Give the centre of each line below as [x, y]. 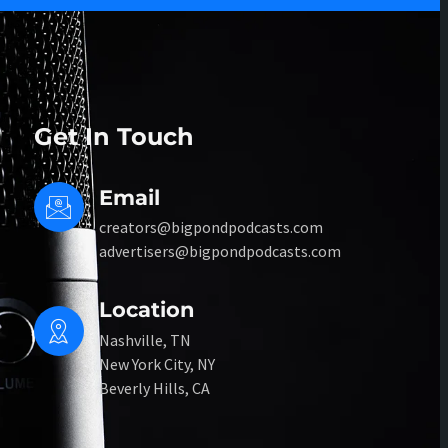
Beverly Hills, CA [154, 387]
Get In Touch [113, 137]
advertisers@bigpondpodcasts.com [219, 251]
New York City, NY [156, 363]
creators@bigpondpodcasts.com [210, 227]
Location [146, 309]
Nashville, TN [144, 339]
